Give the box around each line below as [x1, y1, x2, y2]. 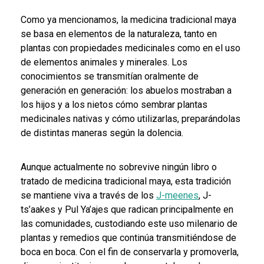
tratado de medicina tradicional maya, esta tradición [21, 175, 231, 187]
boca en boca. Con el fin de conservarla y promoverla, [21, 246, 239, 258]
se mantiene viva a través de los [21, 189, 156, 201]
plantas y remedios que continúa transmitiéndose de [21, 232, 236, 243]
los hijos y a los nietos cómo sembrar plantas [21, 98, 207, 110]
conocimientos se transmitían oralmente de [21, 70, 199, 82]
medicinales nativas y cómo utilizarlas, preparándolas [21, 113, 240, 124]
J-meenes [156, 189, 199, 201]
